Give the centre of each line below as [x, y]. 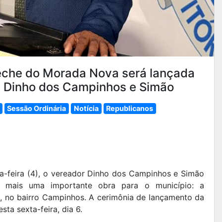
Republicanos [130, 108]
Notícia [86, 108]
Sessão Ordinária [37, 108]
